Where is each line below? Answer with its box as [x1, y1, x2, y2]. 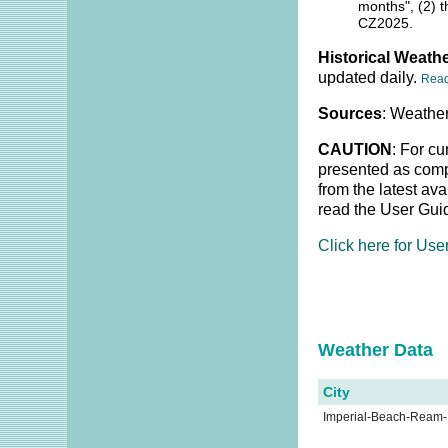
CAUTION [318, 141, 393, 158]
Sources [318, 105, 383, 122]
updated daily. [318, 69, 422, 86]
